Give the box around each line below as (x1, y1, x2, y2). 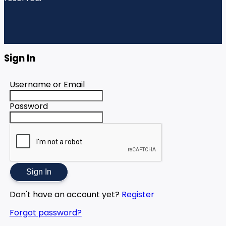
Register (121, 188, 154, 200)
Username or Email (9, 78, 85, 90)
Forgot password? (9, 206, 82, 218)
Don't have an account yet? (9, 188, 122, 200)
